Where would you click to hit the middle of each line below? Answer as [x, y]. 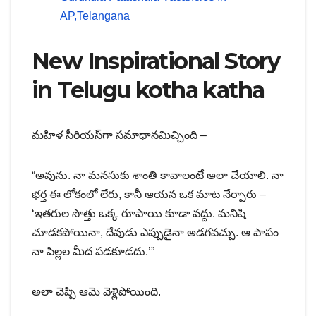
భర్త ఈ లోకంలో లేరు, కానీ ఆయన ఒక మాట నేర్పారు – [149, 194]
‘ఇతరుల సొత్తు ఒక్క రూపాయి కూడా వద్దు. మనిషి [139, 213]
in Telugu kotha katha [148, 90]
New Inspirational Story [156, 61]
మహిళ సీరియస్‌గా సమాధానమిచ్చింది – [119, 135]
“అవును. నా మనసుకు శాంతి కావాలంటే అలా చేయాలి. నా [158, 175]
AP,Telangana [95, 16]
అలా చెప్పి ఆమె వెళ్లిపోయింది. [96, 291]
